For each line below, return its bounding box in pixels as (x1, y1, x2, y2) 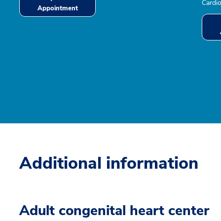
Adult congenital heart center (19, 201, 209, 220)
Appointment (37, 4, 78, 13)
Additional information (19, 152, 198, 175)
